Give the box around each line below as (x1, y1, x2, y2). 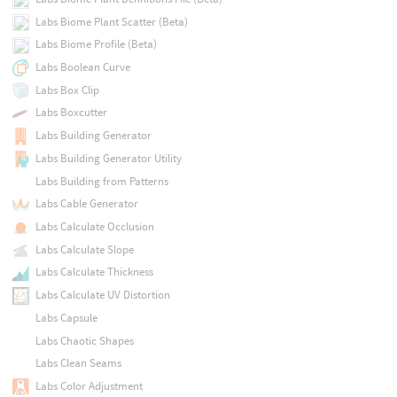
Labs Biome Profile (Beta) (35, 36, 157, 52)
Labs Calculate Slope (35, 241, 134, 257)
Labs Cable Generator (35, 196, 138, 212)
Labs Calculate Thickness (35, 264, 153, 280)
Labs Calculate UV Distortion (35, 287, 170, 303)
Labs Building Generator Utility (35, 150, 182, 166)
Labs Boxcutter (35, 105, 107, 121)
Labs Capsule (35, 309, 97, 325)
